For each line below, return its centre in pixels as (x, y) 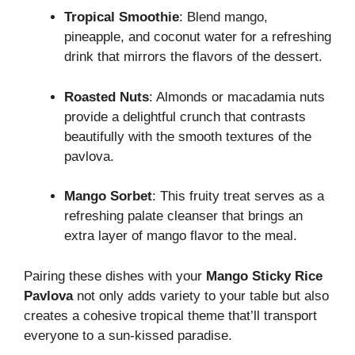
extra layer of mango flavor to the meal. (181, 236)
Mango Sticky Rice (264, 276)
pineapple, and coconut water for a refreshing (198, 37)
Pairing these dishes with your (115, 276)
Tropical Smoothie (122, 17)
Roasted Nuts (107, 97)
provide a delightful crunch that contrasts (185, 116)
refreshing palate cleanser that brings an (183, 216)
